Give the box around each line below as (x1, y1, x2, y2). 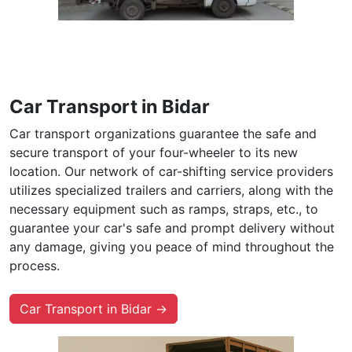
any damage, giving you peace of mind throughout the (9, 238, 334, 255)
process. (9, 257, 60, 273)
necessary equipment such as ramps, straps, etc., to (9, 200, 318, 217)
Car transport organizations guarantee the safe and (9, 125, 317, 141)
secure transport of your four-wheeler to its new (9, 144, 298, 160)
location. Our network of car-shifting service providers (9, 163, 333, 179)
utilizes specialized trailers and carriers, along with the (9, 181, 333, 198)
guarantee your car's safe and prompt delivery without (9, 219, 335, 236)
